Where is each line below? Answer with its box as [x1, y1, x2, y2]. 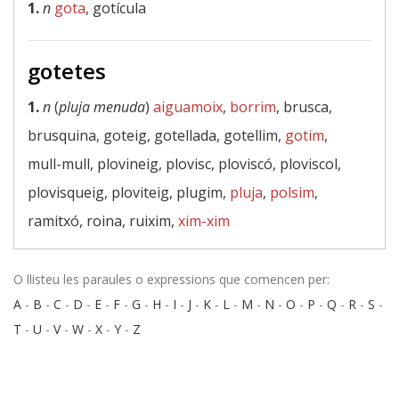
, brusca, [276, 97, 332, 117]
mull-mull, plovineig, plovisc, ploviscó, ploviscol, [28, 154, 341, 174]
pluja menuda [59, 97, 145, 117]
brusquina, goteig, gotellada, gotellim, [28, 126, 285, 145]
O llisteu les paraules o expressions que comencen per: [13, 271, 330, 288]
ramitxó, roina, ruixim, [28, 211, 178, 231]
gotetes [28, 56, 106, 85]
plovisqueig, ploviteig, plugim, [28, 183, 230, 202]
